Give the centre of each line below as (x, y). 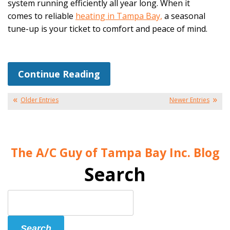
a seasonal (184, 16)
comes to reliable (42, 16)
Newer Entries (189, 100)
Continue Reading (59, 74)
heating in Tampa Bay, (119, 16)
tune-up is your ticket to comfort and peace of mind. (108, 28)
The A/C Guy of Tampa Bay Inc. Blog (115, 153)
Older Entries (40, 100)
